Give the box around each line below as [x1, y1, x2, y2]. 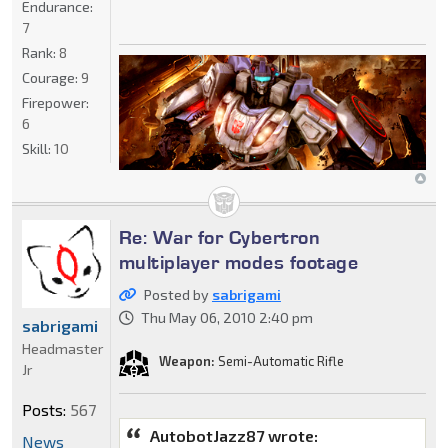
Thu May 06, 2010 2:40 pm [140, 309, 313, 327]
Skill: [22, 140, 54, 158]
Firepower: [22, 94, 89, 112]
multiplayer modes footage [118, 250, 359, 275]
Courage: [22, 69, 81, 87]
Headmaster [22, 339, 103, 357]
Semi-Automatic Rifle [214, 353, 344, 370]
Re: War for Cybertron [118, 225, 321, 250]
